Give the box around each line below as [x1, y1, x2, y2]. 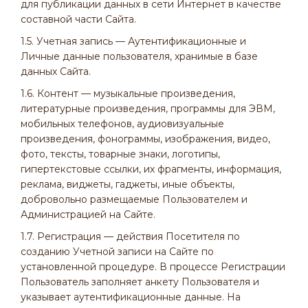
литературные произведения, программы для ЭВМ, [21, 102, 275, 115]
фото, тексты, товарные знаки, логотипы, [21, 148, 220, 160]
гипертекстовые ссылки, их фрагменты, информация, [21, 163, 281, 175]
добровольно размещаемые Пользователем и [21, 193, 247, 206]
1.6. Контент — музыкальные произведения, [21, 87, 235, 100]
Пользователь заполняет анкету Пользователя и [21, 276, 259, 288]
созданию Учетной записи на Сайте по [21, 245, 214, 258]
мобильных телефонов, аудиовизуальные [21, 118, 224, 130]
